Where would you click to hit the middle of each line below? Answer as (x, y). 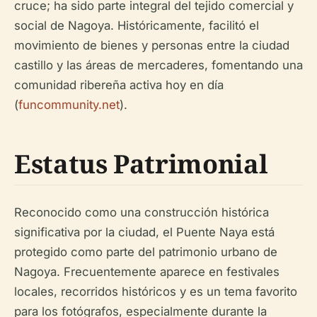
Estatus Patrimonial (141, 164)
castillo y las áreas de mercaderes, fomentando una (158, 65)
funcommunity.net (69, 105)
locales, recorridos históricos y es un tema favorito (156, 292)
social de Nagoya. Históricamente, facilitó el (137, 25)
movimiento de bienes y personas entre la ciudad (152, 45)
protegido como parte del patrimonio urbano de (146, 252)
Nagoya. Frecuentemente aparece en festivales (147, 272)
